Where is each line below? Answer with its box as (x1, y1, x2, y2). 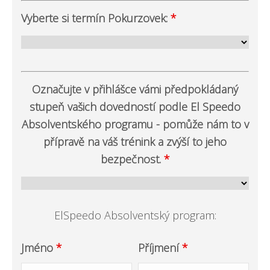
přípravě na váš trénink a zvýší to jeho (43, 134, 227, 149)
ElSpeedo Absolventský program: (54, 207, 216, 222)
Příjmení (137, 240, 182, 255)
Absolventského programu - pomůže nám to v (21, 116, 249, 131)
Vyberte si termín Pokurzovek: (21, 10, 171, 25)
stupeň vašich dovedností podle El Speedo (30, 99, 240, 114)
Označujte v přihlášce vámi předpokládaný (32, 81, 238, 96)
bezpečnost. (100, 151, 164, 166)
